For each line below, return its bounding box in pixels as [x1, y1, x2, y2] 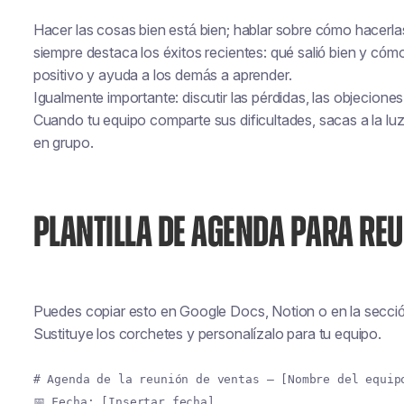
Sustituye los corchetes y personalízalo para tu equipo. [32, 325, 381, 343]
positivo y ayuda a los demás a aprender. [32, 66, 292, 84]
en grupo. [32, 133, 94, 151]
